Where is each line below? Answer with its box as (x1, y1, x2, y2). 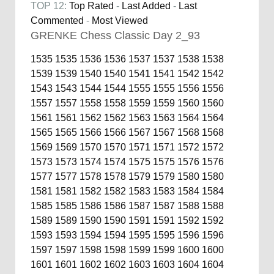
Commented (31, 15, 84, 26)
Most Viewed (92, 15, 148, 26)
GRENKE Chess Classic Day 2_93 (31, 29, 200, 42)
